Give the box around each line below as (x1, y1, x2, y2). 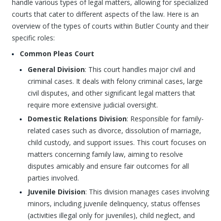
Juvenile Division (28, 187, 85, 196)
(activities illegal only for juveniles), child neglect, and (28, 211, 195, 220)
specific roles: (12, 33, 55, 42)
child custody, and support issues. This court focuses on (28, 138, 206, 147)
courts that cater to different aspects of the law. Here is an (12, 9, 199, 19)
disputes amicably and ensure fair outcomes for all (28, 161, 189, 171)
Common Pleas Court (20, 49, 94, 58)
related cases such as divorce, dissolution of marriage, (28, 126, 201, 135)
